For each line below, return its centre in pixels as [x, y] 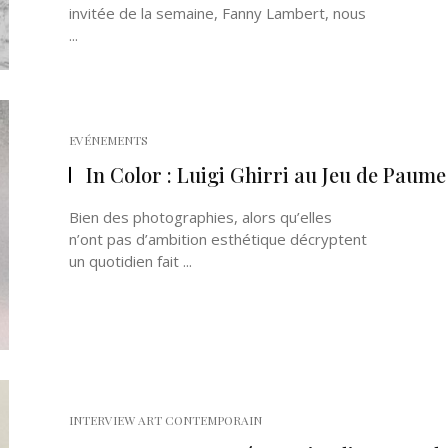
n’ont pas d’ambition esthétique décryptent [218, 239]
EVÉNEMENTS [108, 140]
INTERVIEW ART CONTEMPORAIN [165, 420]
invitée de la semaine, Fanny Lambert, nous [217, 13]
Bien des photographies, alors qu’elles [200, 217]
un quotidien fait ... [130, 261]
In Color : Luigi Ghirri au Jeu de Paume [266, 174]
